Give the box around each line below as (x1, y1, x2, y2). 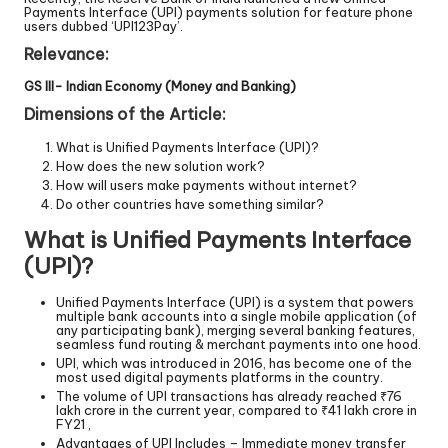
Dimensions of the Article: (24, 103, 226, 124)
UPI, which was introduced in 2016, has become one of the (56, 355, 412, 372)
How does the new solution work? (56, 157, 265, 174)
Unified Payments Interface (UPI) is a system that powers (56, 294, 414, 311)
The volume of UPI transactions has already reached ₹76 (56, 388, 402, 405)
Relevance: (24, 44, 109, 65)
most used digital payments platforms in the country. (56, 369, 383, 386)
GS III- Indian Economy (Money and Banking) (24, 77, 296, 94)
